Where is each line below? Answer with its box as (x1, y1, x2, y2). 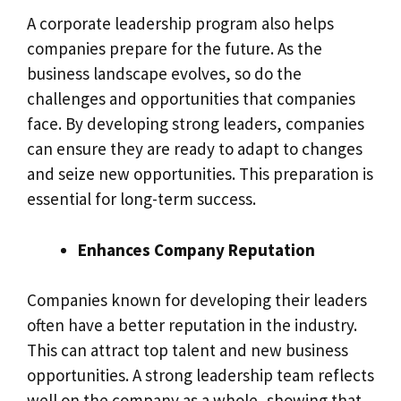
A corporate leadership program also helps (27, 13, 334, 35)
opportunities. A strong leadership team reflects (27, 364, 374, 387)
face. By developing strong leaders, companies (27, 113, 364, 135)
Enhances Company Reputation (78, 238, 315, 260)
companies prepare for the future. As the (27, 38, 322, 60)
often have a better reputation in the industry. (27, 314, 357, 337)
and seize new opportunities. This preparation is (27, 163, 373, 185)
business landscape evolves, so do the (27, 63, 302, 85)
